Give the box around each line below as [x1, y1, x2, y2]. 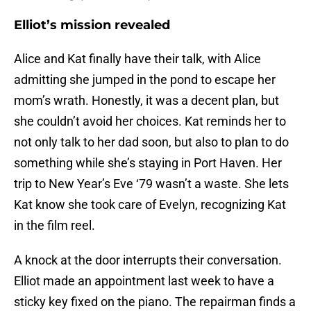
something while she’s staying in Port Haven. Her [14, 155, 282, 170]
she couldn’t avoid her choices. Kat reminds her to [14, 113, 286, 128]
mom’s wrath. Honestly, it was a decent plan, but [14, 92, 279, 108]
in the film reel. [14, 217, 98, 233]
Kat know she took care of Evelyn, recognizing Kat [14, 196, 286, 212]
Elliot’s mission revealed [14, 17, 170, 33]
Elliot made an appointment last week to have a [14, 273, 274, 288]
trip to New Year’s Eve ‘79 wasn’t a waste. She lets [14, 176, 289, 191]
